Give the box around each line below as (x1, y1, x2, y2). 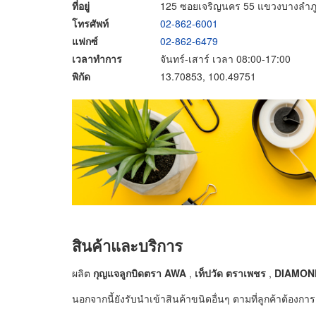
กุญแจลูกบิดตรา (93, 266, 164, 280)
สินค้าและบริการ (72, 233, 183, 257)
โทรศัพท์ (72, 16, 109, 30)
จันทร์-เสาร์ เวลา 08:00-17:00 (160, 51, 291, 66)
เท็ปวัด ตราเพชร (195, 266, 266, 280)
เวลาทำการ (72, 51, 122, 66)
